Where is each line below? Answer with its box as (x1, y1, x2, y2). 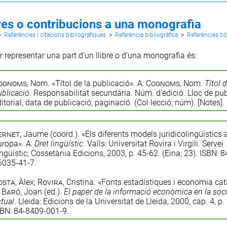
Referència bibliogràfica (115, 31, 178, 39)
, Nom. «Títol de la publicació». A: (26, 78, 146, 88)
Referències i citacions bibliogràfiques (4, 31, 106, 39)
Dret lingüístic (34, 138, 83, 148)
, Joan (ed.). (20, 186, 64, 197)
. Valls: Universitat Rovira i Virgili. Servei (83, 138, 223, 148)
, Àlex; (15, 177, 37, 187)
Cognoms (145, 78, 180, 88)
